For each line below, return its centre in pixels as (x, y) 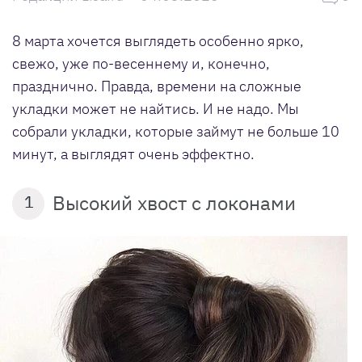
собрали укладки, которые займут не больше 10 (176, 131)
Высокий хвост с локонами (174, 202)
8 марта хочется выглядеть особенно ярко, (158, 40)
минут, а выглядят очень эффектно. (133, 154)
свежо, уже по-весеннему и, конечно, (141, 63)
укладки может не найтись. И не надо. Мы (156, 108)
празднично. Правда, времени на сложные (157, 86)
